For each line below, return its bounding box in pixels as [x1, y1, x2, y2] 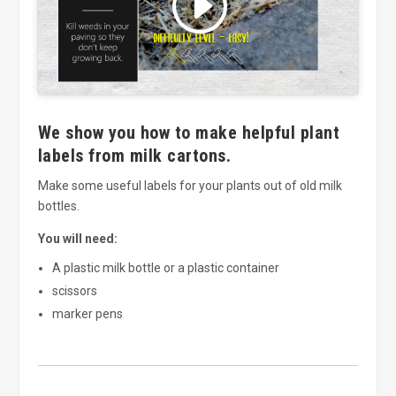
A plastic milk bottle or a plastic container [51, 260, 279, 275]
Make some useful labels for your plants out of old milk [37, 179, 342, 194]
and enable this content [114, 6, 282, 24]
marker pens [51, 306, 123, 321]
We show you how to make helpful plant [37, 122, 340, 144]
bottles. [37, 199, 80, 214]
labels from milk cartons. [37, 145, 232, 167]
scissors [51, 283, 97, 298]
